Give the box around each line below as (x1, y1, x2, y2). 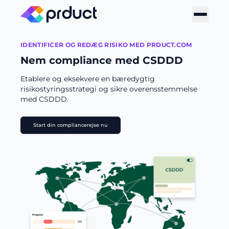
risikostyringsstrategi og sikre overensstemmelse (20, 84, 197, 94)
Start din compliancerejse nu (33, 122, 108, 128)
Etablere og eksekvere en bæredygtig (20, 74, 155, 83)
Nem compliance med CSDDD (20, 54, 183, 66)
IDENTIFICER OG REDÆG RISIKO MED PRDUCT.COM (20, 41, 192, 49)
